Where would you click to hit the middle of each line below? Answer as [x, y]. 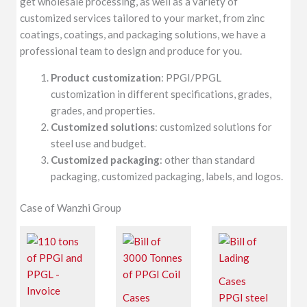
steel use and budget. [99, 143]
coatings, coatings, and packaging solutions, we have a [143, 34]
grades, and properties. [103, 110]
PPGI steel [243, 298]
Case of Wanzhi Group [71, 208]
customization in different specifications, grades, [161, 94]
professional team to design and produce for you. [131, 50]
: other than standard [208, 159]
